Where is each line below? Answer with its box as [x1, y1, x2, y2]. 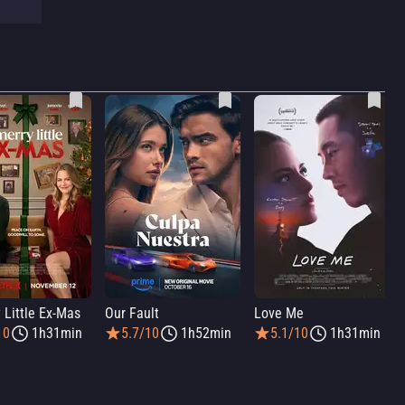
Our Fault [105, 305, 159, 322]
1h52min [181, 325, 231, 342]
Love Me [254, 305, 304, 322]
